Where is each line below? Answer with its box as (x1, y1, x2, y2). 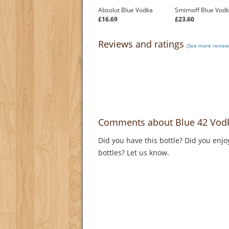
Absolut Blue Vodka (98, 6, 153, 15)
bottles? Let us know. (98, 148, 171, 158)
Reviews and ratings (98, 38, 187, 51)
